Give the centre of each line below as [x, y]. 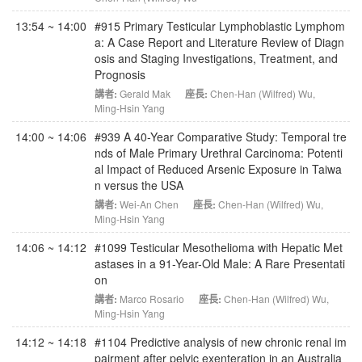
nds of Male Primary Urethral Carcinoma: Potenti [219, 153]
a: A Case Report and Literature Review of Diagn [219, 42]
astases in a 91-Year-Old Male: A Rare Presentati [220, 263]
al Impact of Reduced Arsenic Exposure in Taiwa [218, 169]
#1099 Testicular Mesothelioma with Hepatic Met [219, 247]
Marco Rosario [152, 299]
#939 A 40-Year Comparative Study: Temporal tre [221, 137]
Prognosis [120, 74]
